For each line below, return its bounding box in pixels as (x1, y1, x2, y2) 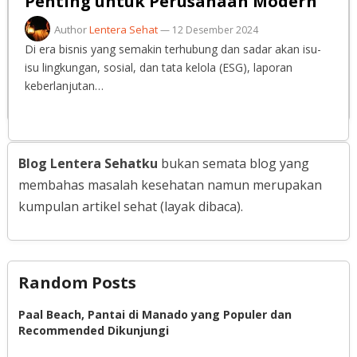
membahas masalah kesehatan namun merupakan (18, 175, 322, 194)
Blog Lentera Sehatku (18, 154, 158, 172)
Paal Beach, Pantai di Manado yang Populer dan (18, 306, 292, 322)
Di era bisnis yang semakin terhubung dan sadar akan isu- (24, 41, 321, 57)
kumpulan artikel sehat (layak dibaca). (18, 197, 243, 215)
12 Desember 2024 (171, 23, 258, 37)
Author (53, 22, 89, 37)
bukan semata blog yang (157, 154, 309, 172)
